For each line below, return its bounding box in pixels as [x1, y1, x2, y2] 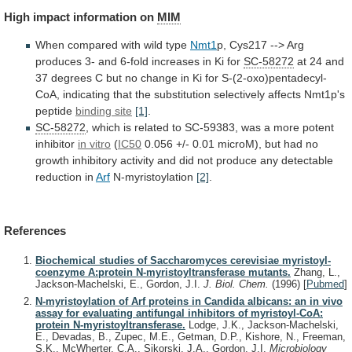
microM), [218, 137, 262, 150]
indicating [63, 87, 110, 101]
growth [35, 153, 69, 167]
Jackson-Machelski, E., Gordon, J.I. [35, 278, 203, 291]
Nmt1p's [304, 87, 345, 101]
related [134, 120, 169, 134]
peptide [35, 104, 72, 117]
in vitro [78, 137, 111, 150]
